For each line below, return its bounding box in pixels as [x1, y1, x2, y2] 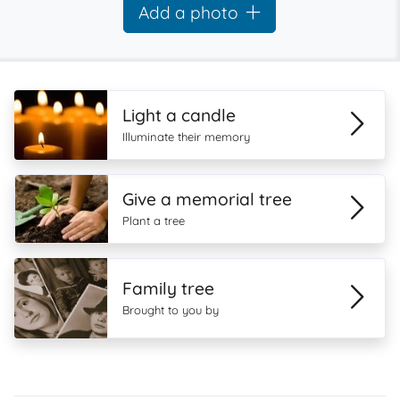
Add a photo [138, 2, 239, 23]
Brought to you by [122, 303, 219, 317]
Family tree [122, 278, 214, 299]
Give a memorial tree [121, 188, 292, 210]
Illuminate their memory [122, 129, 250, 144]
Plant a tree [121, 213, 185, 228]
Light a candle [122, 104, 236, 126]
